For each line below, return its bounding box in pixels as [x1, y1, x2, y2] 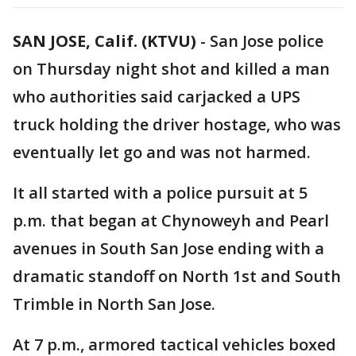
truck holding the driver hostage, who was [13, 114, 341, 135]
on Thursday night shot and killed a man [13, 58, 330, 79]
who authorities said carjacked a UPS [13, 86, 300, 107]
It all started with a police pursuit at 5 [13, 182, 308, 203]
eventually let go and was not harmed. [13, 141, 311, 163]
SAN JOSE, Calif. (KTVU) [13, 30, 196, 52]
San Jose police [210, 30, 323, 52]
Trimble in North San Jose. [13, 293, 215, 315]
